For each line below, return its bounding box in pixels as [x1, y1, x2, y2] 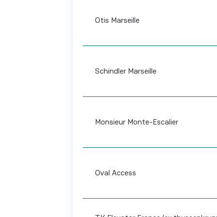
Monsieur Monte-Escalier [94, 117, 178, 127]
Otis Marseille [94, 15, 139, 25]
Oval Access [94, 168, 136, 178]
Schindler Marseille [94, 66, 156, 76]
